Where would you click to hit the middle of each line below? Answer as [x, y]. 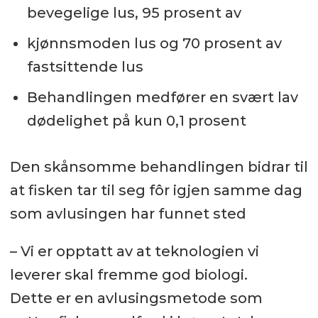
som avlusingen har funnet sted [128, 214]
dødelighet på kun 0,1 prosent [136, 121]
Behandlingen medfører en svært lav [162, 98]
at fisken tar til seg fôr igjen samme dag [156, 191]
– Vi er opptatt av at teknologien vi [134, 252]
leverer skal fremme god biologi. [128, 275]
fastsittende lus [85, 67]
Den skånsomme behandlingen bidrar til [159, 167]
